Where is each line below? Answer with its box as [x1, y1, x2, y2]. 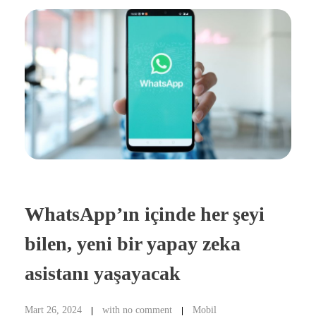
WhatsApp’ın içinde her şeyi [25, 202, 265, 225]
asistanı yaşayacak [25, 262, 181, 284]
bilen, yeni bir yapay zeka [25, 232, 241, 255]
